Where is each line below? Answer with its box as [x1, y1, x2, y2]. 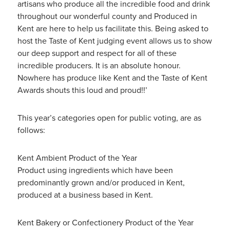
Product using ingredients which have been [17, 164, 173, 176]
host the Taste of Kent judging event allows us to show [17, 35, 212, 47]
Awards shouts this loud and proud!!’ [17, 84, 147, 96]
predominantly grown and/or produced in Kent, [17, 177, 185, 188]
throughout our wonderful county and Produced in [17, 10, 197, 22]
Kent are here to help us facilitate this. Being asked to [17, 23, 208, 34]
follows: [17, 124, 45, 136]
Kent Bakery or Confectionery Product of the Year [17, 217, 194, 228]
